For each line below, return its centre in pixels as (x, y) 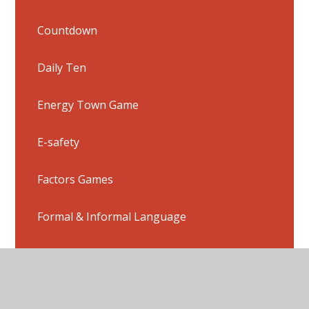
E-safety (59, 142)
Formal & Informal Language (112, 216)
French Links (70, 253)
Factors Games (76, 179)
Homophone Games (89, 291)
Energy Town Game (88, 104)
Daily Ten (62, 67)
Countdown (68, 30)
